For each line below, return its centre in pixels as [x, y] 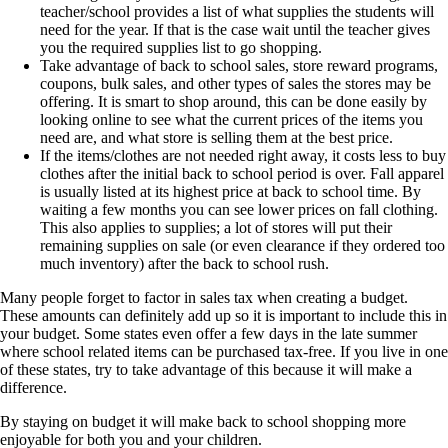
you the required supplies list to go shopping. [181, 47]
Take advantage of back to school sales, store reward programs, [239, 65]
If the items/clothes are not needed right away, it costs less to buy [243, 155]
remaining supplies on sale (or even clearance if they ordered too [242, 245]
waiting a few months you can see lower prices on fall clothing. [239, 209]
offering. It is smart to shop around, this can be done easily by [233, 101]
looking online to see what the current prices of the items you [231, 119]
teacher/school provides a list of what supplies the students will [237, 11]
